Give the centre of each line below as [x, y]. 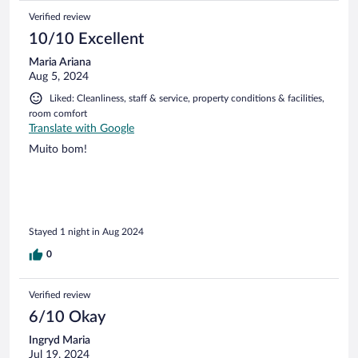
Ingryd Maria [60, 341]
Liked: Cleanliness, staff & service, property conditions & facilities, [187, 98]
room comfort [58, 113]
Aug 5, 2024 [59, 76]
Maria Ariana [60, 62]
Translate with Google [82, 128]
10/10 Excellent [86, 39]
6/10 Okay [67, 318]
